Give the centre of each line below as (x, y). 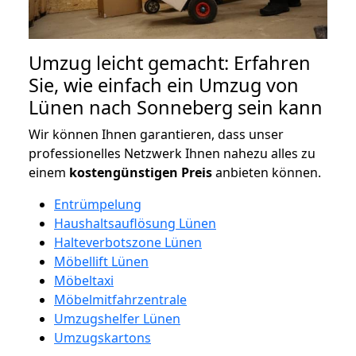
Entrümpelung (98, 204)
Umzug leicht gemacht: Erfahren (170, 62)
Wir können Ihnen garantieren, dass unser (156, 134)
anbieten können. (267, 172)
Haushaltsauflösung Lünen (135, 223)
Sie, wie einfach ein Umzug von (164, 85)
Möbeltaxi (84, 280)
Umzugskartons (103, 337)
